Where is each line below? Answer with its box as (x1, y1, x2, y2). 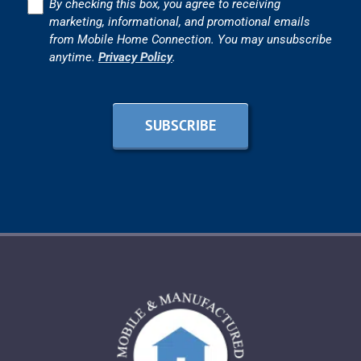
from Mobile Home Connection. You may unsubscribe (49, 31, 332, 47)
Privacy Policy (98, 49, 172, 64)
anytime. (49, 49, 98, 64)
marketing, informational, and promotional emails (49, 14, 310, 29)
